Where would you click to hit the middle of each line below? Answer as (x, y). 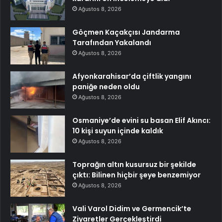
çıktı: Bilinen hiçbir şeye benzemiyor (137, 175)
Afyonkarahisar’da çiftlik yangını (132, 77)
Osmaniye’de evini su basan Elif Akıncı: (141, 121)
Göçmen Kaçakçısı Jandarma (126, 32)
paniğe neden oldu (106, 87)
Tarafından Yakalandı (112, 43)
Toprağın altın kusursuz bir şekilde (134, 165)
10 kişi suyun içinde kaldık (118, 131)
